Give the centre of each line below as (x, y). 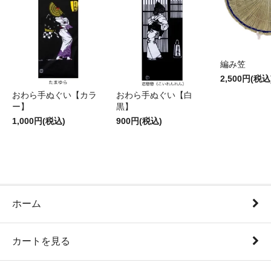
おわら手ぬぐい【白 (154, 95)
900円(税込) (139, 121)
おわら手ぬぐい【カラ (54, 95)
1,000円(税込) (39, 121)
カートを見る (41, 241)
